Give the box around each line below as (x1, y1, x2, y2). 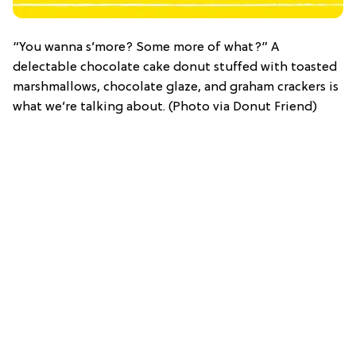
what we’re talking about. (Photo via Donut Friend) (13, 99, 317, 114)
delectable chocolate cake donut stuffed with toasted (13, 60, 337, 75)
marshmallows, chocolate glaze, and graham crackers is (13, 79, 339, 95)
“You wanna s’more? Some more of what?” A (13, 40, 279, 55)
